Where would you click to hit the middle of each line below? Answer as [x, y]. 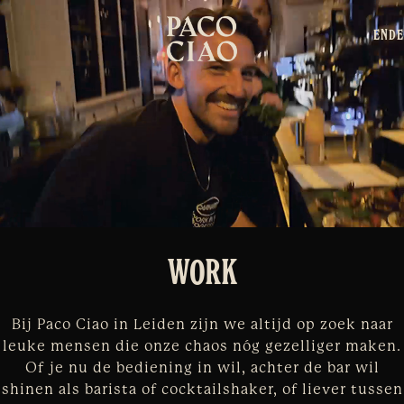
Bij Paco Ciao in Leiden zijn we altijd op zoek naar [202, 325]
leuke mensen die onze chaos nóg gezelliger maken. [202, 346]
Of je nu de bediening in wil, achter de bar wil [202, 368]
